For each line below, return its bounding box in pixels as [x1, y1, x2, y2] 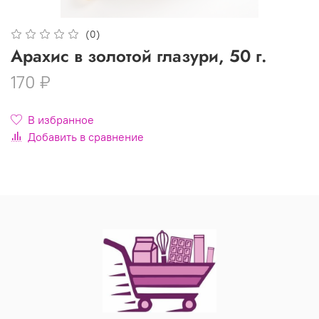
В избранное [28, 112, 94, 127]
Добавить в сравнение [28, 129, 144, 144]
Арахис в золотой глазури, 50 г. [11, 43, 267, 68]
